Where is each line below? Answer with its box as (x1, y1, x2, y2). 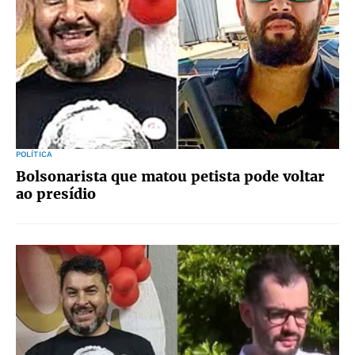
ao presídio (16, 185, 96, 203)
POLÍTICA (16, 150, 52, 158)
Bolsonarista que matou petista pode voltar (16, 167, 325, 185)
